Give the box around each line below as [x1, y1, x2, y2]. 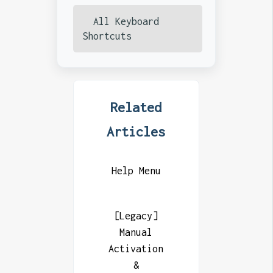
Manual [119, 226, 153, 238]
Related [110, 99, 162, 115]
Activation [108, 243, 164, 254]
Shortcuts [82, 30, 132, 41]
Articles [107, 123, 166, 140]
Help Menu [111, 165, 161, 176]
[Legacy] [114, 210, 158, 221]
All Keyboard [87, 15, 159, 27]
